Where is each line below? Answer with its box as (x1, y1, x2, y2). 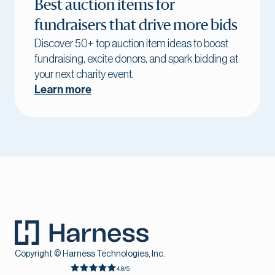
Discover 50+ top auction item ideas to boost (34, 38, 228, 50)
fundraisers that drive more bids (34, 18, 238, 34)
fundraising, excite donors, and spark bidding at (34, 53, 238, 65)
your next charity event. (34, 69, 134, 80)
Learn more (34, 84, 91, 96)
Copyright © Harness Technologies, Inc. (15, 250, 165, 259)
